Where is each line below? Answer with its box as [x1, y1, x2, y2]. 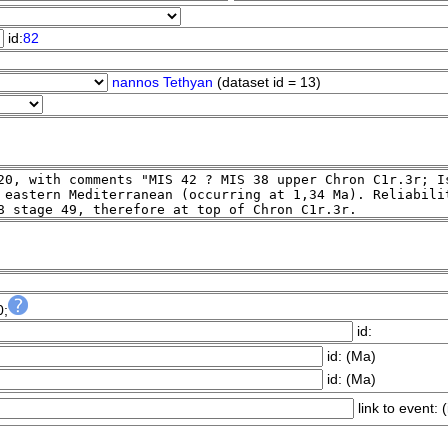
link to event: [357, 401, 442, 417]
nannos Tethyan [111, 75, 213, 91]
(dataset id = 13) [212, 75, 321, 91]
